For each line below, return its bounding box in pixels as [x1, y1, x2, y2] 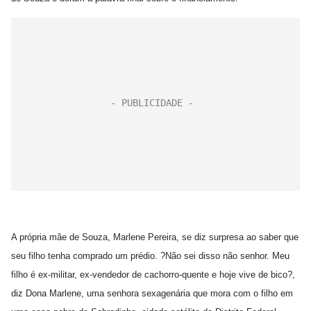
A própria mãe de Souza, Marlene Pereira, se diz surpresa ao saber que [11, 232, 299, 242]
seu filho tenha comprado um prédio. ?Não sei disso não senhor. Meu [11, 251, 289, 261]
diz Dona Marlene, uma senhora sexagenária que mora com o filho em [11, 288, 293, 299]
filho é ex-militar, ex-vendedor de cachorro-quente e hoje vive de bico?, [11, 269, 295, 280]
